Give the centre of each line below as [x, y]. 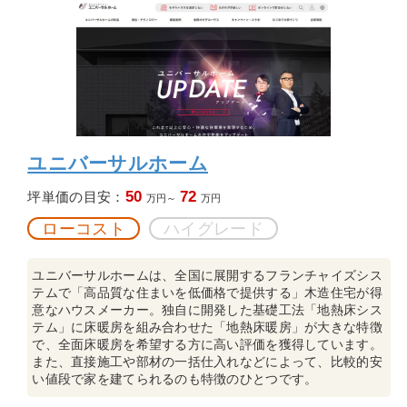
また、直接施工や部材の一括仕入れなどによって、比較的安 [207, 361]
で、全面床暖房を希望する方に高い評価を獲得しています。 [207, 344]
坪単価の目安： [76, 196]
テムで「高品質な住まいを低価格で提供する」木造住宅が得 [207, 292]
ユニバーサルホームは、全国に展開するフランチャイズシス [207, 275]
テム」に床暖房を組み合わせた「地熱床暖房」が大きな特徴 [207, 327]
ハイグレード [213, 228]
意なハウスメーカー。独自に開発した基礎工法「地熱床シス [207, 309]
